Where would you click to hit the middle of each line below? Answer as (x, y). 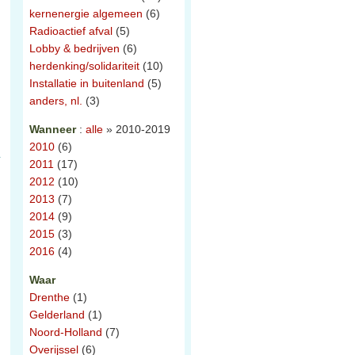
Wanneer (54, 129)
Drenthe (50, 297)
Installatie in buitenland (87, 83)
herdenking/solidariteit (84, 66)
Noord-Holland (66, 332)
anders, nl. (56, 101)
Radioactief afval (71, 31)
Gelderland (57, 315)
